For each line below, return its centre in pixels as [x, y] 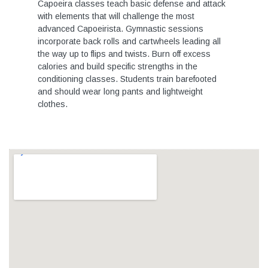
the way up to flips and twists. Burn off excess [124, 54]
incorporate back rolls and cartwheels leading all [129, 41]
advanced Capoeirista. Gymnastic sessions [121, 29]
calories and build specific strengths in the [118, 66]
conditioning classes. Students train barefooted [127, 79]
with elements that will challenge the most [116, 16]
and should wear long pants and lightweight [120, 92]
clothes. [53, 104]
